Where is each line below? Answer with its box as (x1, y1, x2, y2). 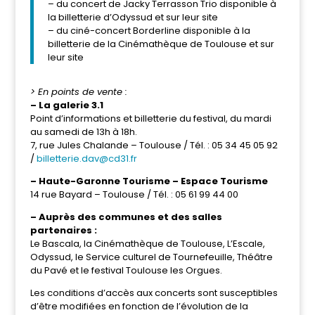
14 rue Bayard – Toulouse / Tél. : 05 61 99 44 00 (30, 188, 238, 201)
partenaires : (30, 224, 97, 237)
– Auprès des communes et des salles (30, 210, 222, 224)
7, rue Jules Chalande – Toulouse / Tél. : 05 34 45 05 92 (30, 139, 278, 152)
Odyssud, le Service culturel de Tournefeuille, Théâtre (30, 250, 273, 264)
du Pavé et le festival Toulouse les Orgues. (30, 264, 222, 277)
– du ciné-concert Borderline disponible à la (47, 24, 250, 37)
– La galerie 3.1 (30, 98, 103, 112)
